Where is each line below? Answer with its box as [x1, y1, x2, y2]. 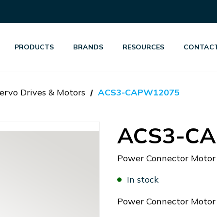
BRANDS [73, 43, 104, 51]
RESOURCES [123, 43, 165, 51]
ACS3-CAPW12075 [98, 87, 180, 98]
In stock [127, 174, 159, 185]
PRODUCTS [15, 43, 54, 51]
